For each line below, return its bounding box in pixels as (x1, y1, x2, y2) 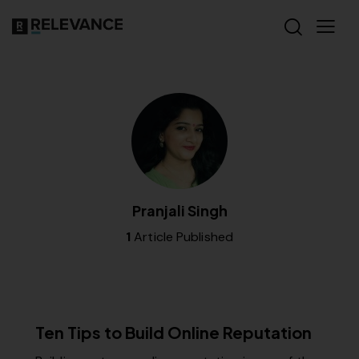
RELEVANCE (49, 300, 107, 311)
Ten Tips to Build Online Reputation (35, 321, 312, 342)
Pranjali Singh (131, 201, 228, 220)
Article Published (131, 228, 233, 246)
